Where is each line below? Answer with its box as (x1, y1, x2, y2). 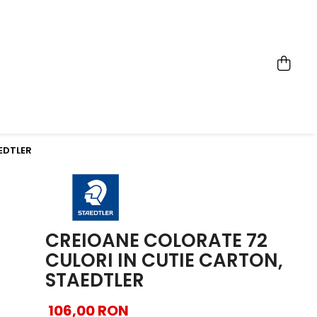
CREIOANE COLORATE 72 (45, 228, 268, 254)
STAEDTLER (45, 267, 145, 294)
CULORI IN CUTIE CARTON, (45, 248, 284, 274)
